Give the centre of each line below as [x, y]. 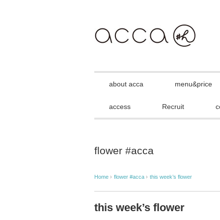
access [120, 107]
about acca [126, 84]
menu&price [193, 84]
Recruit [173, 107]
